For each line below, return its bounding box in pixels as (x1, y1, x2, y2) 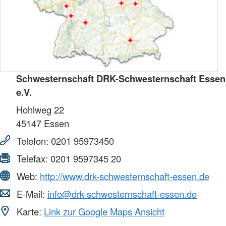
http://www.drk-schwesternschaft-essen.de (40, 169, 209, 183)
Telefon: (14, 134, 51, 147)
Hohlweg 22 (16, 102, 64, 116)
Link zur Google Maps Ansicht (44, 204, 164, 218)
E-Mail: (14, 187, 47, 200)
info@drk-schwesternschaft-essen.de (47, 187, 197, 200)
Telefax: (14, 151, 50, 165)
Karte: (14, 204, 44, 218)
